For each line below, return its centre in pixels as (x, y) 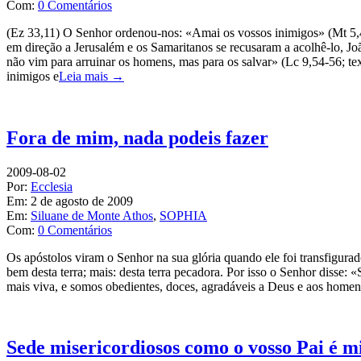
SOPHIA (183, 215)
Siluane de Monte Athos (92, 215)
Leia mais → (91, 76)
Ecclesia (52, 186)
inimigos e (33, 76)
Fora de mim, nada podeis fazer (137, 137)
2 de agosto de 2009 (82, 201)
